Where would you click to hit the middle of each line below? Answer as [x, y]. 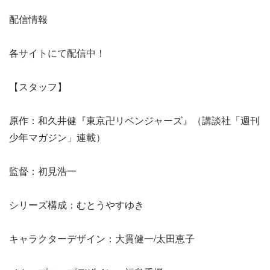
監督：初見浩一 [43, 171]
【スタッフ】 [38, 87]
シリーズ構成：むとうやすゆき [77, 205]
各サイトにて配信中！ [57, 53]
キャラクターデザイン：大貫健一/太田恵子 [102, 239]
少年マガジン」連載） [57, 137]
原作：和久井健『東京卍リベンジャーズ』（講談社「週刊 [134, 121]
